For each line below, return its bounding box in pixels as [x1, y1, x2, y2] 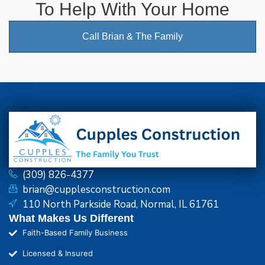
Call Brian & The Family [82, 31, 183, 41]
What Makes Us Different [9, 212, 134, 224]
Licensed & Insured [22, 248, 93, 258]
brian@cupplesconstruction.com [22, 183, 170, 196]
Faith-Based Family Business [22, 228, 128, 237]
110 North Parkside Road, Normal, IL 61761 [22, 198, 219, 211]
